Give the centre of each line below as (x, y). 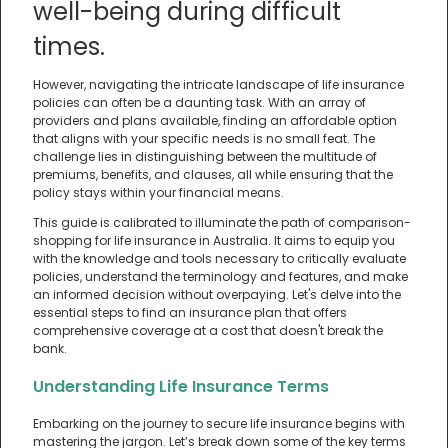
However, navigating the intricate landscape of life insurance (218, 85)
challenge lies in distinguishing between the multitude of (205, 157)
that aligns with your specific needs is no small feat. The (204, 139)
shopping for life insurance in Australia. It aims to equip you (214, 241)
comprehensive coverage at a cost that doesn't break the (208, 331)
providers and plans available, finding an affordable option (215, 121)
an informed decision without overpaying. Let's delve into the (217, 295)
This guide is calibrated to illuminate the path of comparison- (222, 223)
